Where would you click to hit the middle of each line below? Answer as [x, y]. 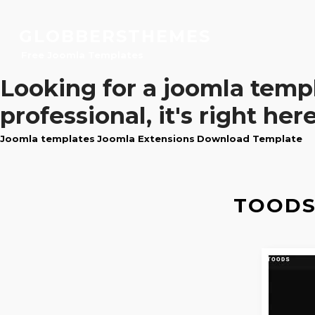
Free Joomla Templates [82, 55]
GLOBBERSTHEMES [115, 36]
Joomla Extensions [146, 139]
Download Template [250, 139]
